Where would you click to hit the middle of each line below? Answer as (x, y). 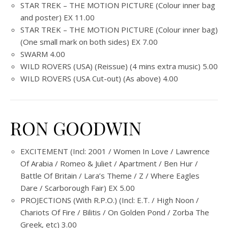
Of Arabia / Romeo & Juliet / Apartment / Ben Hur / (109, 163)
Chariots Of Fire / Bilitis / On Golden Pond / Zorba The (115, 212)
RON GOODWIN (76, 128)
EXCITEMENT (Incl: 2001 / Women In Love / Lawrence (115, 151)
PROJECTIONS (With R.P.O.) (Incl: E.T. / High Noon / (110, 200)
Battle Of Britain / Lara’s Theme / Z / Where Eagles (110, 176)
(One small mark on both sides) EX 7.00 (89, 42)
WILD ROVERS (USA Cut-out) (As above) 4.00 (99, 78)
